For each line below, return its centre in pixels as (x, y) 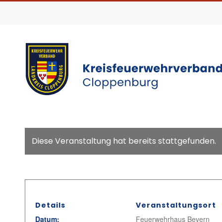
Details (50, 205)
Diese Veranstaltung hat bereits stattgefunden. (124, 141)
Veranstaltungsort (176, 205)
